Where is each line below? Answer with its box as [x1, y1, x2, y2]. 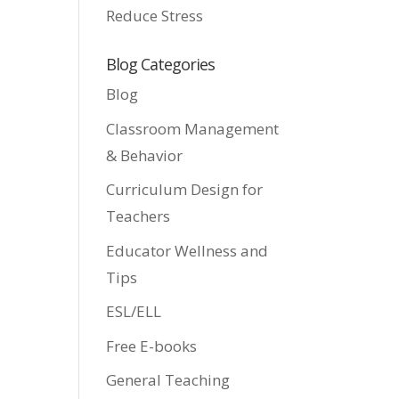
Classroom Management [106, 118, 280, 139]
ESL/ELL [106, 301, 162, 322]
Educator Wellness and [106, 240, 269, 261]
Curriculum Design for [106, 179, 264, 199]
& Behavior [106, 144, 183, 166]
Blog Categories [106, 53, 216, 75]
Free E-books [106, 335, 198, 356]
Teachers [106, 206, 171, 226]
